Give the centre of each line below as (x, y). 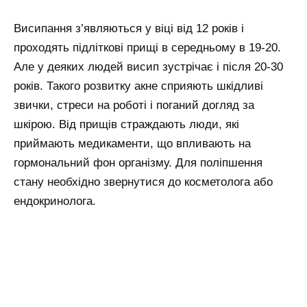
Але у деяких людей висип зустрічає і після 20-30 (148, 67)
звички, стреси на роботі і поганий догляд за (134, 106)
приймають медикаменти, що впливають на (132, 144)
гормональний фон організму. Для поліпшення (138, 163)
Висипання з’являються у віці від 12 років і (129, 29)
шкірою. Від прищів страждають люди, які (126, 125)
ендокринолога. (55, 201)
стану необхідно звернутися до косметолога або (143, 182)
